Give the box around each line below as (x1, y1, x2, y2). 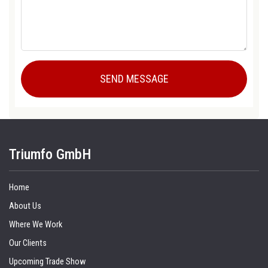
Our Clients (9, 238, 47, 249)
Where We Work (9, 220, 62, 230)
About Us (9, 201, 41, 212)
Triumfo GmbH (9, 146, 91, 163)
